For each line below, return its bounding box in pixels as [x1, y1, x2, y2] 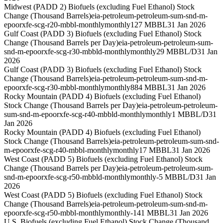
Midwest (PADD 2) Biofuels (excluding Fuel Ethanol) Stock [4, 2, 195, 11]
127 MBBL [130, 20, 167, 29]
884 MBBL [130, 83, 167, 92]
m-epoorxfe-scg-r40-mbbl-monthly [4, 146, 113, 155]
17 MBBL [139, 146, 172, 155]
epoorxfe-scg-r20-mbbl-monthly [4, 20, 105, 29]
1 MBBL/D [172, 110, 209, 119]
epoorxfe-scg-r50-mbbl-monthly [4, 209, 105, 218]
